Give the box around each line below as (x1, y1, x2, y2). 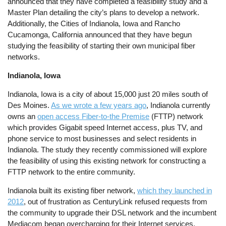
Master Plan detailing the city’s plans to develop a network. (8, 8, 200, 17)
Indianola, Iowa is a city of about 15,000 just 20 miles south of (8, 90, 208, 99)
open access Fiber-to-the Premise (37, 112, 150, 121)
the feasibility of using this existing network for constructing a (8, 156, 206, 165)
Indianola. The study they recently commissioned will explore (8, 145, 207, 154)
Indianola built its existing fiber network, (8, 186, 138, 195)
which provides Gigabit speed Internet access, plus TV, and (8, 123, 203, 132)
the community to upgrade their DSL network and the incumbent (8, 208, 217, 217)
